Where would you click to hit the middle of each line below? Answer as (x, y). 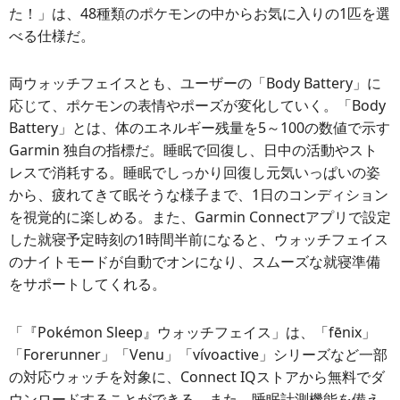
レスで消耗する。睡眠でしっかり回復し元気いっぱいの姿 (195, 173)
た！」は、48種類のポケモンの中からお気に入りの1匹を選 (200, 13)
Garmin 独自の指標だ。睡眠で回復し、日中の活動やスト (193, 150)
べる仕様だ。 (52, 35)
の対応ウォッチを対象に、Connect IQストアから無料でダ (197, 377)
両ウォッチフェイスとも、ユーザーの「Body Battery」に (195, 83)
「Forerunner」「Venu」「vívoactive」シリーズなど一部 (198, 355)
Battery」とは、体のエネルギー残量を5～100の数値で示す (200, 128)
